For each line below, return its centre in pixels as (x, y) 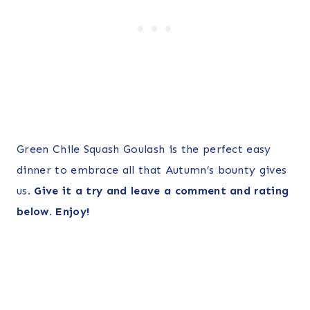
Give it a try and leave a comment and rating (159, 190)
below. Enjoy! (53, 211)
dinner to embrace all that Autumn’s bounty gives (152, 170)
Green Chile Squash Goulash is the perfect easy (144, 149)
